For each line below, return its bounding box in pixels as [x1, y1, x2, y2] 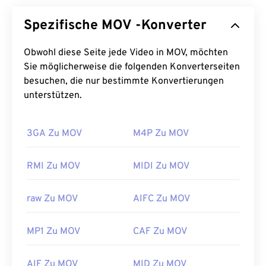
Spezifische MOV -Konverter [102, 17, 207, 34]
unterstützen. [24, 90, 82, 102]
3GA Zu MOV [27, 128, 82, 140]
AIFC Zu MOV [133, 193, 190, 205]
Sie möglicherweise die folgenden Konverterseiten [24, 61, 240, 73]
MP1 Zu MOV [27, 226, 80, 237]
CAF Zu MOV [133, 226, 187, 237]
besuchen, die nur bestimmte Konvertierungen [24, 75, 224, 87]
